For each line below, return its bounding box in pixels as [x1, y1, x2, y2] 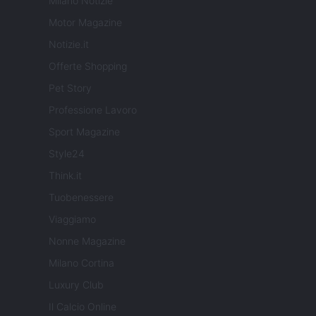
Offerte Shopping [49, 59, 127, 72]
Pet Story [49, 81, 92, 94]
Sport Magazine [49, 125, 120, 138]
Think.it [49, 169, 82, 181]
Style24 [49, 147, 85, 159]
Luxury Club [49, 278, 104, 291]
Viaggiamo [49, 212, 96, 225]
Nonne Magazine [49, 234, 126, 247]
